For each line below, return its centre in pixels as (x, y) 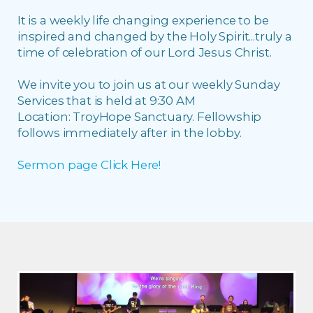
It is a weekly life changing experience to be (143, 21)
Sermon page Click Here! (89, 165)
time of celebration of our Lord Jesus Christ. (147, 53)
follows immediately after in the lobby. (131, 133)
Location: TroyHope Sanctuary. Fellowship (140, 117)
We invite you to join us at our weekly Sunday (149, 85)
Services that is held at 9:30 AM (107, 101)
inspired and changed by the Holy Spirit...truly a (155, 37)
